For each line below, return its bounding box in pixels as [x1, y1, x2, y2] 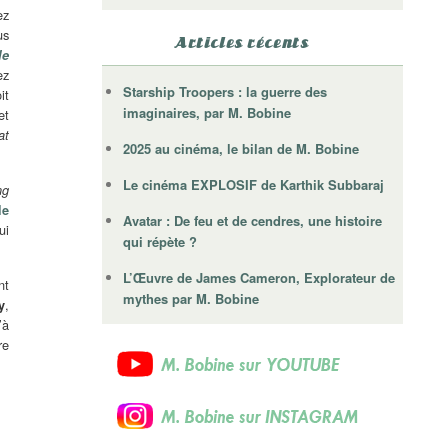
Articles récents [174, 34, 309, 52]
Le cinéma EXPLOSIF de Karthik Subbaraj [123, 175, 385, 195]
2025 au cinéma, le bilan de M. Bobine [123, 139, 360, 159]
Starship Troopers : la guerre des [123, 82, 328, 102]
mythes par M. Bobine [123, 289, 260, 309]
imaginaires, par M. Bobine [123, 103, 292, 123]
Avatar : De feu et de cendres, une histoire [123, 211, 383, 231]
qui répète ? [123, 232, 198, 252]
